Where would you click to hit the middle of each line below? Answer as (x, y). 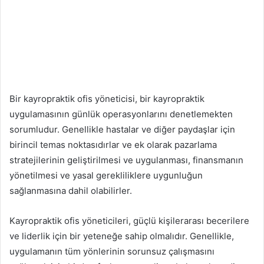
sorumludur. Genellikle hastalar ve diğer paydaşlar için (122, 129)
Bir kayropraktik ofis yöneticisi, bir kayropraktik (107, 98)
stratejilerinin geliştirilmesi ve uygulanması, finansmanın (126, 160)
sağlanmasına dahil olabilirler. (71, 190)
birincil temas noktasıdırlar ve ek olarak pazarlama (113, 144)
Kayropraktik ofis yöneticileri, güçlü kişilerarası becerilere (129, 220)
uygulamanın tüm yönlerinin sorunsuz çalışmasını (112, 251)
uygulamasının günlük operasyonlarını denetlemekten (121, 114)
